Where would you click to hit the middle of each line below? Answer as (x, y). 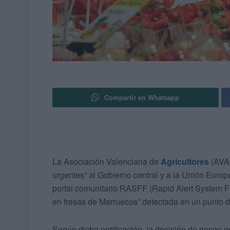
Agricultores (185, 162)
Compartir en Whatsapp (142, 98)
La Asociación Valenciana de (107, 162)
